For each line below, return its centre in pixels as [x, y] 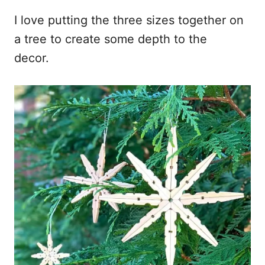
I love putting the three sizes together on [129, 20]
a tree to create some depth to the [111, 39]
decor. [35, 58]
